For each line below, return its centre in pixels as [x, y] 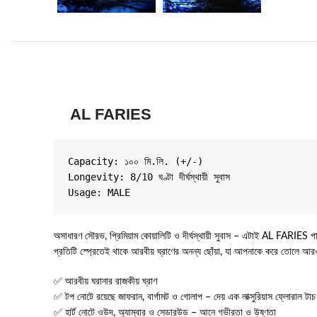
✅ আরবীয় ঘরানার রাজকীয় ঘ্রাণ [105, 282]
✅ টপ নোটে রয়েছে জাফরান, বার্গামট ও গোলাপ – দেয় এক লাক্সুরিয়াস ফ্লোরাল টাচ [185, 297]
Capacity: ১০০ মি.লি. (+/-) [136, 161]
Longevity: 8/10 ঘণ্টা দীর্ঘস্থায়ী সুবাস [149, 177]
